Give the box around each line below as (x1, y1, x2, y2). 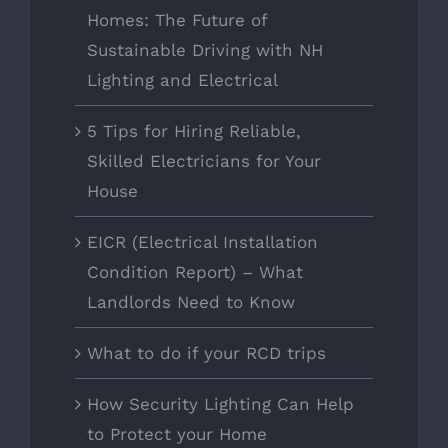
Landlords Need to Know (87, 291, 295, 312)
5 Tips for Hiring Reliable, (87, 120, 301, 141)
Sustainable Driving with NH (87, 39, 323, 60)
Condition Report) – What (87, 261, 303, 282)
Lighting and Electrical (87, 69, 278, 90)
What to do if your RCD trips (87, 342, 326, 363)
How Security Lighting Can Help (87, 393, 354, 414)
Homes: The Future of (87, 9, 267, 30)
